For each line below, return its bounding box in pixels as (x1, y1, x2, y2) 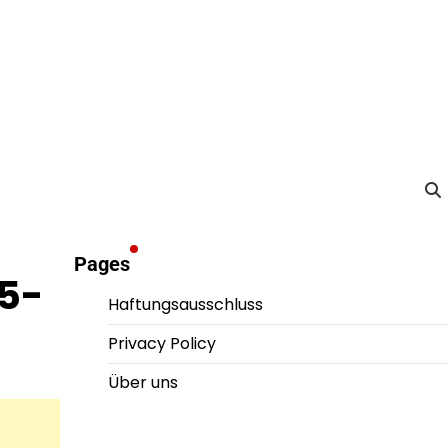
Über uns (107, 371, 178, 394)
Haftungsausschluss (107, 293, 263, 316)
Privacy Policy (107, 332, 216, 355)
